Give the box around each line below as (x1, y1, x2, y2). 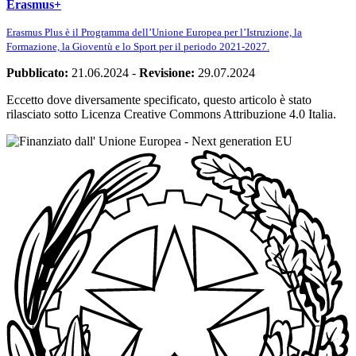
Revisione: (139, 65, 195, 79)
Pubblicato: (6, 65, 68, 79)
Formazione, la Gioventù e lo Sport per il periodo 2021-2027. (6, 40, 269, 52)
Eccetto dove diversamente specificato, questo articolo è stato (6, 92, 311, 106)
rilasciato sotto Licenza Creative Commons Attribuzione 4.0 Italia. (6, 106, 336, 121)
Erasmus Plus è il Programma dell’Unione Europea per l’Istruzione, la (6, 25, 302, 38)
